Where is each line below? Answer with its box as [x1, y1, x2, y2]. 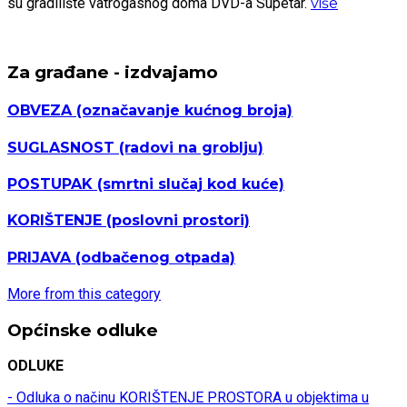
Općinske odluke [7, 319, 158, 341]
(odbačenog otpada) [71, 248, 235, 266]
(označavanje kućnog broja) [72, 102, 293, 120]
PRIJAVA [7, 248, 71, 266]
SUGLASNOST [7, 138, 114, 156]
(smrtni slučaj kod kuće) [93, 174, 284, 193]
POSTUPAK [7, 174, 93, 193]
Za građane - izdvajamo [7, 62, 218, 84]
